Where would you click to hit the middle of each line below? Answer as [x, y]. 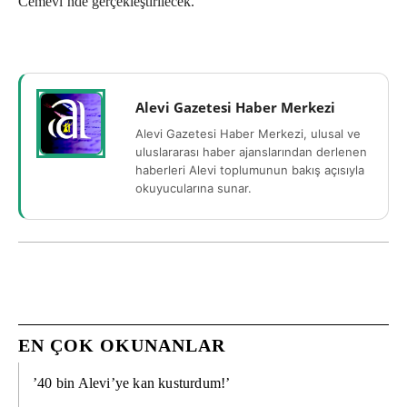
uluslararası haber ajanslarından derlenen [251, 152]
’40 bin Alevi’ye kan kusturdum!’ [132, 383]
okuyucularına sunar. [194, 189]
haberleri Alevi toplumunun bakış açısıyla [250, 170]
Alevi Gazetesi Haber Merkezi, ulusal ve [248, 134]
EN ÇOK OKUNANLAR [122, 346]
